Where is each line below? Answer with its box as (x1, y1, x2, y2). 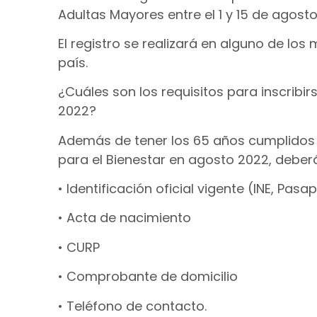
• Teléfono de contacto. (58, 296, 207, 315)
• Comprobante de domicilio (58, 267, 238, 286)
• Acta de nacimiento (58, 209, 191, 227)
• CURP (58, 238, 100, 256)
